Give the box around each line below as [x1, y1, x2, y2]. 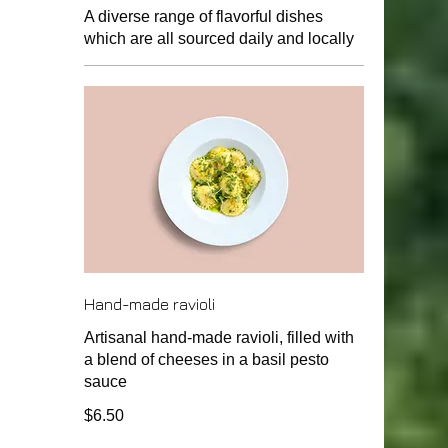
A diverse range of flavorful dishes [84, 8, 323, 25]
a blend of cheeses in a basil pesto [84, 351, 329, 368]
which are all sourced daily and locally [84, 30, 354, 47]
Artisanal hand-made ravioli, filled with [84, 329, 354, 346]
